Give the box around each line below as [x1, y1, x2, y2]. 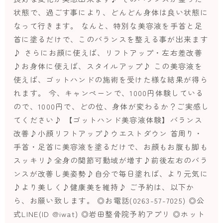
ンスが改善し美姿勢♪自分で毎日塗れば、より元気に [13, 168, 208, 179]
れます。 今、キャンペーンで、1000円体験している [13, 88, 204, 99]
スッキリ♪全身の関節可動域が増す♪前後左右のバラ [13, 155, 208, 166]
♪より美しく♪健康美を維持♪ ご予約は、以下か [13, 182, 195, 193]
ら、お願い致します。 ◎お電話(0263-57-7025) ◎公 [13, 195, 205, 206]
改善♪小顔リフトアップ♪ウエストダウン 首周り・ [13, 128, 203, 139]
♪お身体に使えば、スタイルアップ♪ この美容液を [13, 61, 203, 72]
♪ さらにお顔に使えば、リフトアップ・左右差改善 [13, 47, 203, 58]
